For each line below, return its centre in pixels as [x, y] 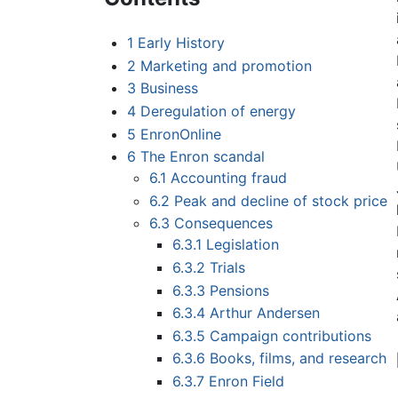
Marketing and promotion [226, 65]
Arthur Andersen [264, 313]
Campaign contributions [290, 335]
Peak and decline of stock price [281, 200]
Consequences [224, 223]
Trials [227, 268]
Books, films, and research [298, 358]
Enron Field [246, 381]
